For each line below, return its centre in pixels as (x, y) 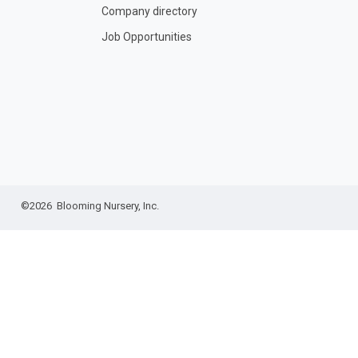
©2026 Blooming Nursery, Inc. (89, 206)
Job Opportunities (147, 37)
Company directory (149, 11)
